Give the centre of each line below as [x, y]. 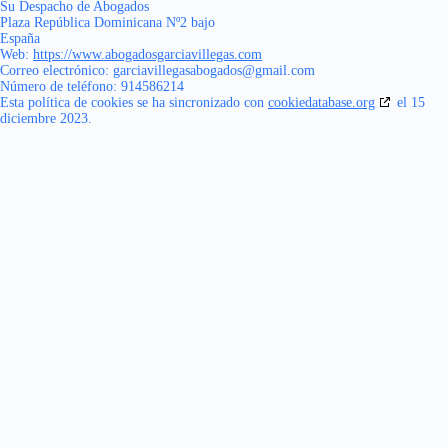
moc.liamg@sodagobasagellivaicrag [214, 70]
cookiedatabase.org [321, 102]
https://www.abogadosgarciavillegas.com [147, 54]
